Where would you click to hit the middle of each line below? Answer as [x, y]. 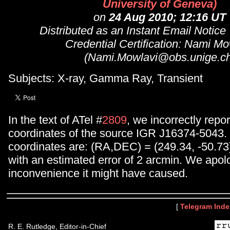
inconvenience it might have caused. [98, 174]
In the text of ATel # [55, 120]
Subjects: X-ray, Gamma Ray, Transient [106, 78]
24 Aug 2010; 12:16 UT [167, 17]
